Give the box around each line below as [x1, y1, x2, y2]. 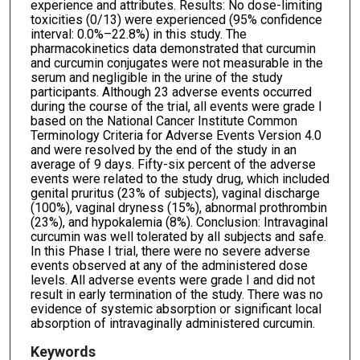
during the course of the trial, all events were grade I [30, 98, 322, 114]
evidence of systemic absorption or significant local [30, 301, 321, 317]
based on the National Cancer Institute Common [30, 112, 297, 129]
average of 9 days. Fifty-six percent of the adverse [30, 156, 316, 172]
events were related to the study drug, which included [30, 170, 329, 186]
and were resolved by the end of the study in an [30, 141, 297, 157]
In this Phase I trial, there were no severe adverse [30, 243, 310, 259]
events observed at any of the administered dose [30, 257, 308, 273]
